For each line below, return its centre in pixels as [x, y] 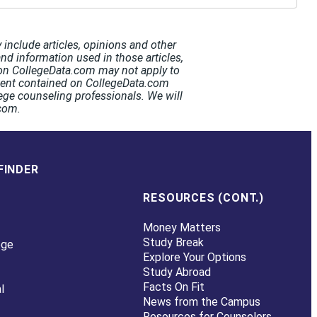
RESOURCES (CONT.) [204, 197]
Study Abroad [177, 272]
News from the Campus [202, 302]
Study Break [174, 243]
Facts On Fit [174, 287]
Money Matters [182, 228]
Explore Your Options [195, 258]
